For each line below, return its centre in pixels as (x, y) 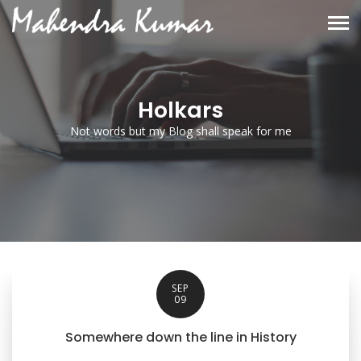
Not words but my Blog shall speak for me (180, 131)
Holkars (180, 110)
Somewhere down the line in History (180, 337)
